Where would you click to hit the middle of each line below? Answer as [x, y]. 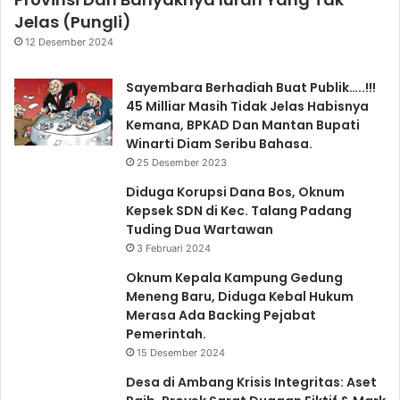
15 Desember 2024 [181, 352]
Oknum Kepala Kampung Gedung [234, 277]
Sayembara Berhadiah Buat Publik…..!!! [251, 87]
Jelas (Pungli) [73, 21]
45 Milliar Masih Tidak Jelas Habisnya [247, 106]
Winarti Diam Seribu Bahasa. [219, 143]
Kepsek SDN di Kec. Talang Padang [239, 210]
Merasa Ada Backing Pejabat [221, 315]
